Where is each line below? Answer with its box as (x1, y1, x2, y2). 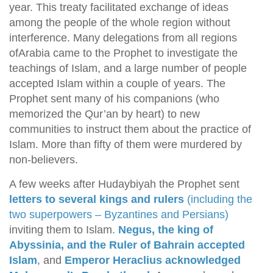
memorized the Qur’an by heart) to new (9, 108, 200, 120)
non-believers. (9, 154, 78, 166)
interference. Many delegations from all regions (9, 32, 237, 44)
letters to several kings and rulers (9, 193, 184, 205)
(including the (184, 193, 252, 205)
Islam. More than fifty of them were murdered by (9, 138, 242, 151)
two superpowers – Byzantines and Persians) (9, 208, 229, 221)
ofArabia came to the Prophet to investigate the (9, 47, 238, 59)
